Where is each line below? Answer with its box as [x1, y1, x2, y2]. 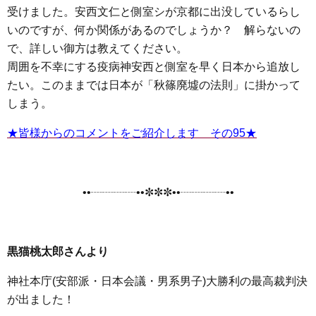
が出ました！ [7, 293, 75, 305]
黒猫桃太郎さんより [7, 245, 109, 257]
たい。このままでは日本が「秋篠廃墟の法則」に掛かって [7, 79, 300, 91]
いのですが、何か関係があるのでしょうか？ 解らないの [7, 24, 300, 36]
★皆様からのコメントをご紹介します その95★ [7, 127, 257, 139]
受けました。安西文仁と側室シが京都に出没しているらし [7, 6, 300, 18]
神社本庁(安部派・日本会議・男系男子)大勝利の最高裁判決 [7, 275, 308, 287]
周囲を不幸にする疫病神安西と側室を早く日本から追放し [7, 61, 300, 73]
